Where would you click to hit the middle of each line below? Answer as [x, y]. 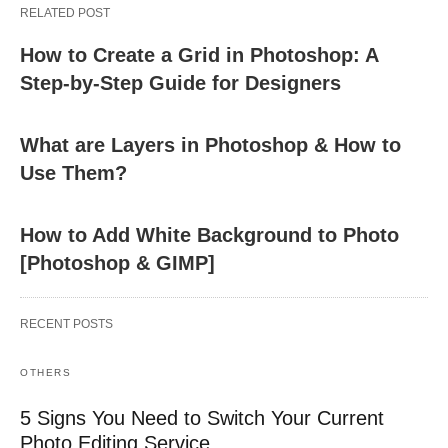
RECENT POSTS [66, 323]
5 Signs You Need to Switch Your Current [202, 417]
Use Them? [73, 172]
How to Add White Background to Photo [209, 234]
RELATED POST [65, 12]
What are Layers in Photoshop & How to [210, 144]
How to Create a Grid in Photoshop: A [199, 54]
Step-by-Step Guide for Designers [180, 82]
